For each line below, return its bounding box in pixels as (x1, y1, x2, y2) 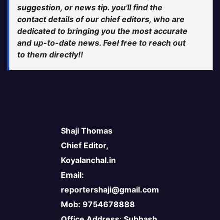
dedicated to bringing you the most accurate (17, 26, 188, 36)
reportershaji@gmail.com (61, 185, 159, 195)
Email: (61, 170, 84, 180)
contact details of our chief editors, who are (17, 14, 185, 25)
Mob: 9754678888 (61, 199, 135, 210)
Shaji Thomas (61, 126, 112, 136)
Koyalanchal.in (61, 155, 116, 165)
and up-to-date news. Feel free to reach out (17, 38, 186, 48)
